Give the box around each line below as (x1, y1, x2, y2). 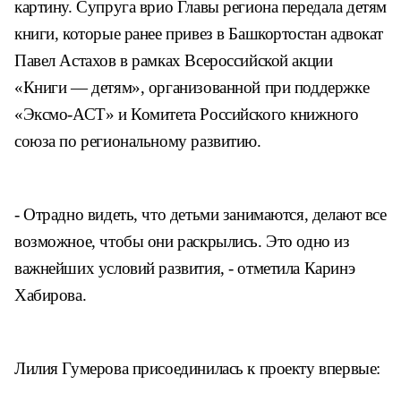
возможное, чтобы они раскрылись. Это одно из (14, 232, 350, 251)
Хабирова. (14, 286, 87, 304)
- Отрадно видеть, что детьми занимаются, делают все (14, 205, 387, 224)
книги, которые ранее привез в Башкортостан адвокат (14, 24, 383, 43)
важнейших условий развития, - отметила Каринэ (14, 259, 355, 277)
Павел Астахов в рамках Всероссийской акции (14, 51, 333, 70)
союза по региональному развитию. (14, 132, 261, 150)
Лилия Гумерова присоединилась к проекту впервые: (14, 359, 380, 378)
